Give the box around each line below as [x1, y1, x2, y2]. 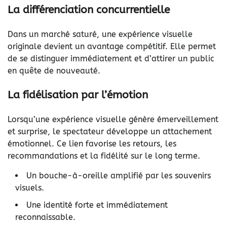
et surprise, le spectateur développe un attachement [8, 127, 212, 137]
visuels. [15, 183, 44, 193]
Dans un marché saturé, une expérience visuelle [8, 29, 193, 39]
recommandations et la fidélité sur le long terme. [8, 151, 200, 161]
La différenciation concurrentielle [8, 3, 170, 16]
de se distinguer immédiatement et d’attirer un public [8, 53, 214, 63]
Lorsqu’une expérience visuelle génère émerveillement [8, 115, 218, 125]
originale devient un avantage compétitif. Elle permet [8, 41, 216, 51]
